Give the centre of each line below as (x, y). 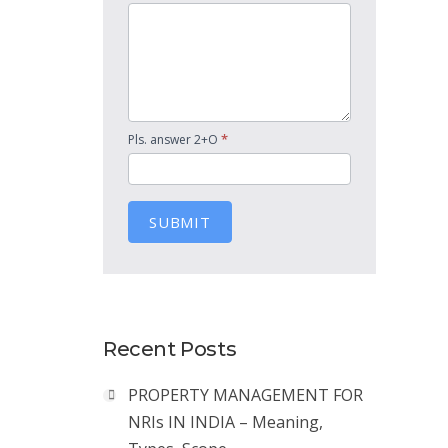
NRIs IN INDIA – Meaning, (225, 422)
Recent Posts (170, 349)
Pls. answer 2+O (174, 139)
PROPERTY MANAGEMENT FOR (245, 395)
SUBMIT (180, 222)
